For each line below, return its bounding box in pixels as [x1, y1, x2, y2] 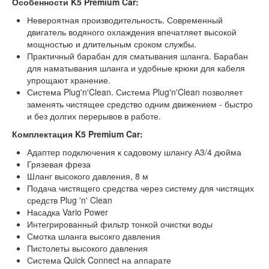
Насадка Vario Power [27, 206, 108, 218]
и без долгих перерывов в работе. [27, 110, 161, 122]
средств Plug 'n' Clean [27, 194, 112, 206]
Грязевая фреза [27, 158, 91, 170]
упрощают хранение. [27, 74, 110, 86]
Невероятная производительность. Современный [27, 14, 223, 26]
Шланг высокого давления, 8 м [27, 170, 148, 182]
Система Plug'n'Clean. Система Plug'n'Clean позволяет [27, 86, 243, 98]
